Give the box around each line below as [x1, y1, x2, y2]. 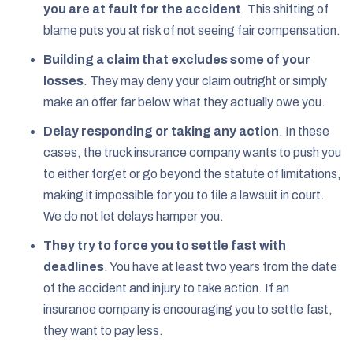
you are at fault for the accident [43, 2, 241, 16]
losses [43, 73, 84, 87]
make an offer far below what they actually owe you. [43, 95, 325, 109]
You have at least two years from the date [108, 259, 337, 273]
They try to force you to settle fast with [43, 238, 286, 252]
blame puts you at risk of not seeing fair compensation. [43, 23, 340, 37]
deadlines [43, 259, 104, 273]
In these [283, 124, 329, 138]
